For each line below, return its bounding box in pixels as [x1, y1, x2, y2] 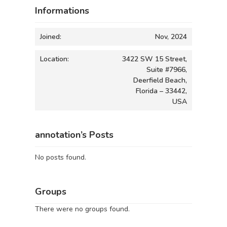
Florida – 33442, [136, 86, 187, 96]
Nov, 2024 [155, 31, 187, 42]
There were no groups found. [35, 204, 130, 214]
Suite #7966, [146, 64, 187, 74]
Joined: [40, 31, 61, 42]
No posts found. [35, 152, 86, 162]
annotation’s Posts [35, 128, 113, 141]
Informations [35, 4, 89, 17]
